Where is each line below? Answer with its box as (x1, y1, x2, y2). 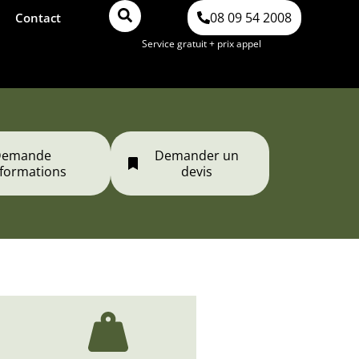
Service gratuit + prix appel (142, 37, 262, 50)
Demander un (154, 147, 239, 164)
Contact (14, 10, 61, 26)
